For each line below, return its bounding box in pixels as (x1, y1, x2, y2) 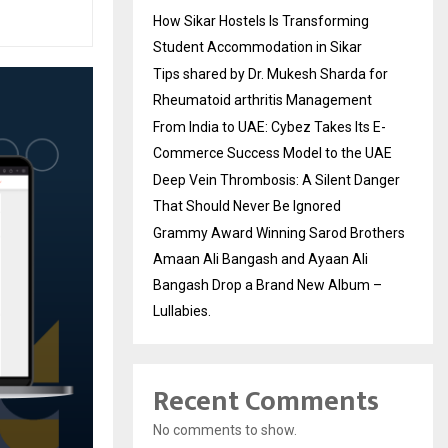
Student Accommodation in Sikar (153, 39, 362, 55)
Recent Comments (153, 378, 379, 425)
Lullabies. (153, 303, 211, 319)
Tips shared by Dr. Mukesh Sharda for (153, 66, 388, 82)
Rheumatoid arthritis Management (153, 92, 372, 108)
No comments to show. (153, 422, 297, 438)
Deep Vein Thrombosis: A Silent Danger (153, 172, 400, 188)
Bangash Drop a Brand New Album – (153, 277, 382, 293)
